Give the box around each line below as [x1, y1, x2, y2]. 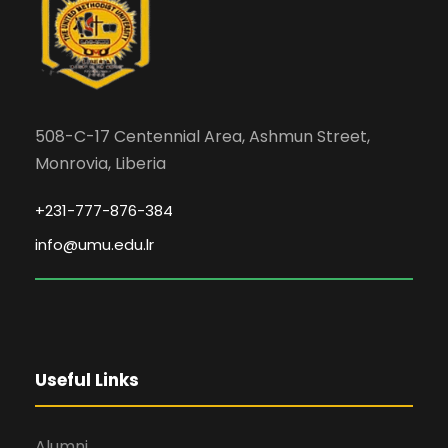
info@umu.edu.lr [35, 234, 154, 255]
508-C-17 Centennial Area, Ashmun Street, [35, 125, 370, 148]
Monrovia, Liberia [35, 152, 166, 175]
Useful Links [35, 368, 139, 392]
